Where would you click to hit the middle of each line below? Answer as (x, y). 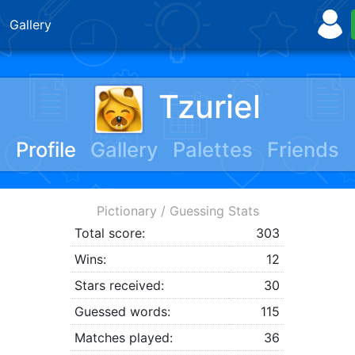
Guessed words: (123, 312)
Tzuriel (209, 106)
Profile (46, 149)
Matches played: (124, 338)
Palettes (213, 149)
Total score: (110, 233)
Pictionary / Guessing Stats (177, 211)
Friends (303, 149)
